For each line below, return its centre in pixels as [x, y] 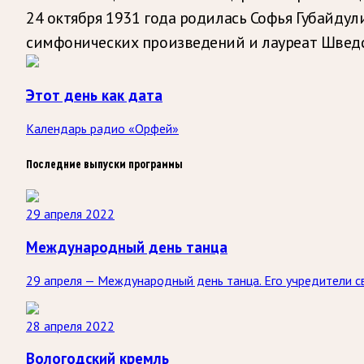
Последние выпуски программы [104, 165]
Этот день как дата [94, 95]
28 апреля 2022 [70, 325]
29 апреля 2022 [70, 214]
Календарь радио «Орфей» [102, 129]
